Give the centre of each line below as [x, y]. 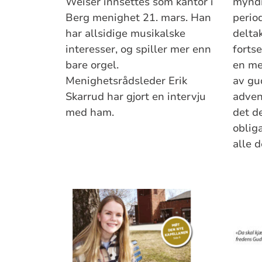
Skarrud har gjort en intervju [136, 96]
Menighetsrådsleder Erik [127, 80]
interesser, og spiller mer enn [139, 49]
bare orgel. [92, 65]
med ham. [90, 112]
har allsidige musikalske [126, 33]
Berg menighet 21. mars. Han [139, 17]
